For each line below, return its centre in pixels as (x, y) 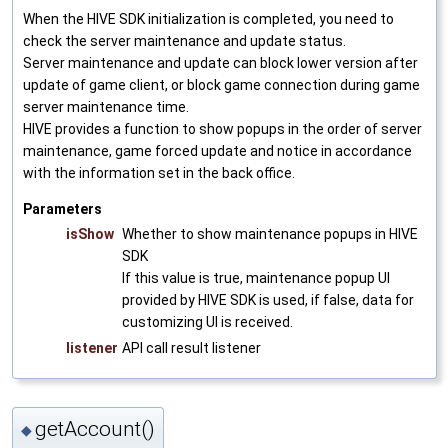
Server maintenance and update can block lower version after (220, 63)
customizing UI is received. (207, 322)
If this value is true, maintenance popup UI (256, 278)
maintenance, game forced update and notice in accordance (217, 151)
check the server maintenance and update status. (184, 41)
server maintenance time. (106, 107)
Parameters (62, 209)
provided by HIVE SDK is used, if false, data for (268, 300)
